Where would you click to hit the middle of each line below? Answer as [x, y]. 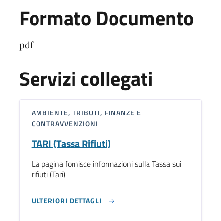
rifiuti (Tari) [48, 174]
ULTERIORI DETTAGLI [66, 200]
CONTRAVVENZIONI [65, 123]
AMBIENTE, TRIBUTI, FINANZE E [86, 112]
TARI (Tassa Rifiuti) [71, 143]
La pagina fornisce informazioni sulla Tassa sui [106, 164]
